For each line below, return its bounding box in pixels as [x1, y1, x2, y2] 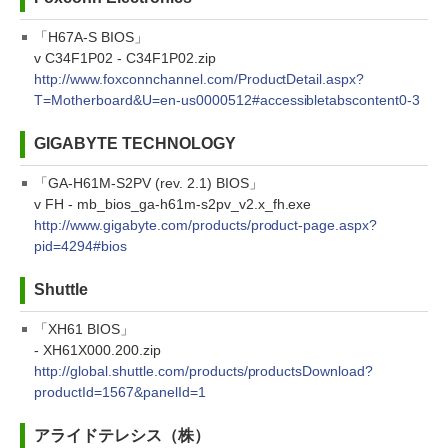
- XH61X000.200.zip [34, 342, 161, 358]
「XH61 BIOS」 [34, 321, 134, 337]
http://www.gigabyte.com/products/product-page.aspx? [34, 217, 378, 233]
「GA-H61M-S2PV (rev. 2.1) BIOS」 [34, 175, 263, 191]
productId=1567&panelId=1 [34, 384, 206, 400]
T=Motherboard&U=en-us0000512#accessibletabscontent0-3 [34, 92, 421, 108]
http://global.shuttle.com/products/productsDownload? [34, 363, 374, 379]
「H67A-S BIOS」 [34, 29, 148, 45]
